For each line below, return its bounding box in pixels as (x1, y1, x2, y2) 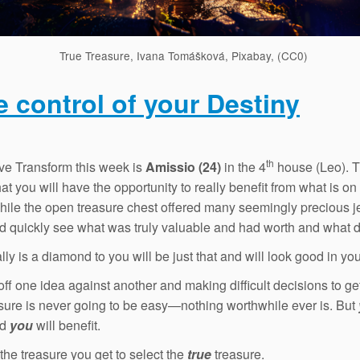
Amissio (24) (145, 157, 221, 177)
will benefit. (33, 316, 100, 335)
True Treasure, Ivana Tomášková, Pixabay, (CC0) (59, 47, 308, 64)
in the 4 (221, 157, 266, 177)
